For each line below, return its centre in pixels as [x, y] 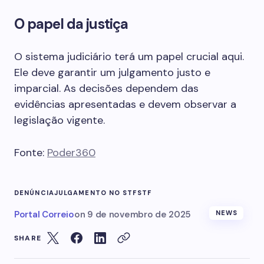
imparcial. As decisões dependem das [106, 88]
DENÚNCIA [34, 193]
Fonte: [31, 153]
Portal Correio [44, 214]
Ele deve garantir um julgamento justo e [112, 72]
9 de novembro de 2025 [139, 214]
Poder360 [71, 153]
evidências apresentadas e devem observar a [125, 104]
